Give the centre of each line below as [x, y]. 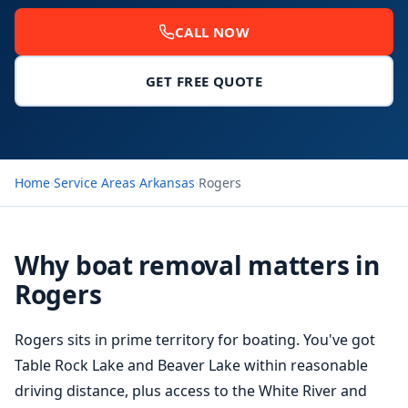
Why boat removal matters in [197, 265]
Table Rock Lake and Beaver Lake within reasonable [191, 365]
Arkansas [167, 183]
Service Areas [95, 183]
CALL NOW [212, 32]
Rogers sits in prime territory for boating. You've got [195, 340]
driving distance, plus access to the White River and [191, 391]
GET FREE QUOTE [204, 81]
